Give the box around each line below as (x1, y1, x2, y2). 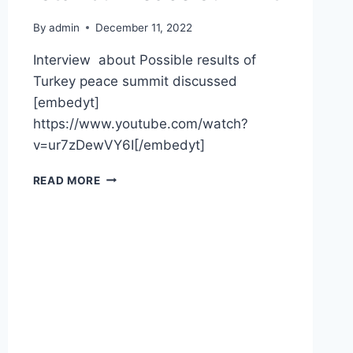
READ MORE (32, 173, 101, 187)
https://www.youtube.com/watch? (32, 115, 248, 132)
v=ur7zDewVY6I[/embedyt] (32, 136, 213, 153)
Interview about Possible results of (32, 51, 256, 68)
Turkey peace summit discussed (32, 72, 237, 89)
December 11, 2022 (95, 20, 192, 34)
